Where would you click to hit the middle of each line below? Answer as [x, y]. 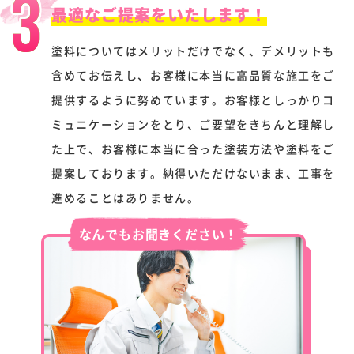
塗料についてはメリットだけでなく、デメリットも [194, 50]
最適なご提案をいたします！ [160, 14]
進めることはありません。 [126, 197]
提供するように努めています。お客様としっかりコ [194, 99]
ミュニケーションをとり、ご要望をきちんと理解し [194, 124]
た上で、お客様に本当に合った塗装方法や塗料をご [194, 148]
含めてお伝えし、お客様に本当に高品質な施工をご [194, 75]
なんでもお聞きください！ [158, 233]
